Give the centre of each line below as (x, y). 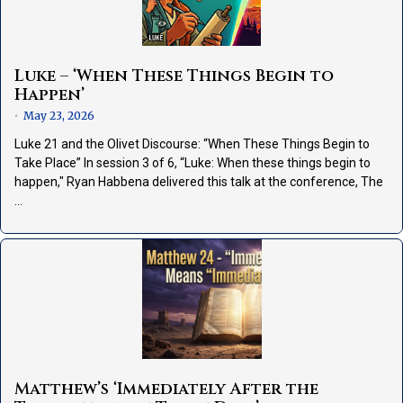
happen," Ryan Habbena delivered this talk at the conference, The (199, 182)
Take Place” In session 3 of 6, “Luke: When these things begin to (193, 163)
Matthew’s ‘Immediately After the (166, 390)
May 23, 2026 (59, 116)
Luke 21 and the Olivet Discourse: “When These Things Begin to (192, 144)
